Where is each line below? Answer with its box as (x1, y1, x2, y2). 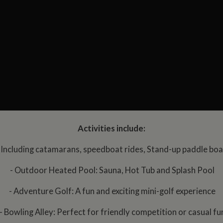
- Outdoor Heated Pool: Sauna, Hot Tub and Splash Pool (8, 165, 215, 176)
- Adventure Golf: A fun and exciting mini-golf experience (7, 186, 216, 197)
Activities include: (78, 123, 145, 134)
